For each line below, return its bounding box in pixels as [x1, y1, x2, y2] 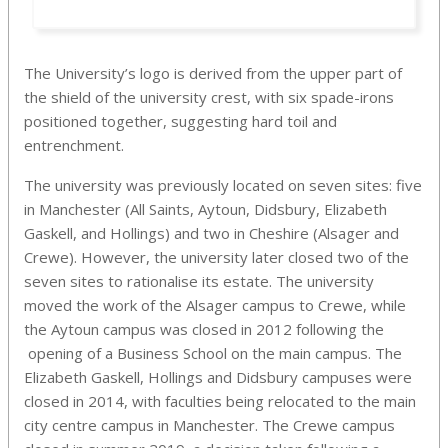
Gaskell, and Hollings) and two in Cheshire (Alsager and [24, 222, 399, 243]
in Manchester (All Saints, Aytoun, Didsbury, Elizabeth [24, 198, 387, 219]
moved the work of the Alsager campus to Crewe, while [24, 294, 406, 315]
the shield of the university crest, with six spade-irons [24, 86, 394, 107]
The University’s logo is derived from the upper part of [24, 62, 402, 83]
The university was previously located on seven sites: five [24, 174, 422, 195]
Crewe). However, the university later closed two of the [24, 246, 409, 267]
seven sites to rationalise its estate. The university [24, 270, 374, 291]
